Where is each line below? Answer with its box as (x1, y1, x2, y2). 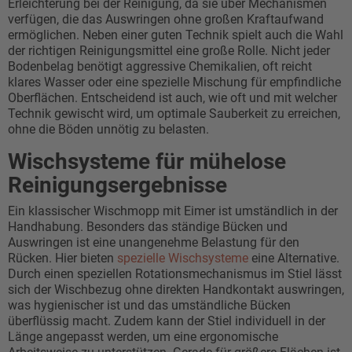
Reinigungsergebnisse (8, 172, 227, 198)
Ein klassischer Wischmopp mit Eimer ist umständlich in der (8, 203, 338, 218)
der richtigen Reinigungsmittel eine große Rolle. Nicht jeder (8, 43, 330, 58)
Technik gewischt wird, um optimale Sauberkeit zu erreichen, (8, 106, 340, 121)
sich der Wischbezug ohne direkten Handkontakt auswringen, (8, 282, 344, 297)
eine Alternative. (248, 251, 339, 266)
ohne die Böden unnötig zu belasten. (8, 122, 209, 137)
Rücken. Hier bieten (8, 251, 117, 266)
